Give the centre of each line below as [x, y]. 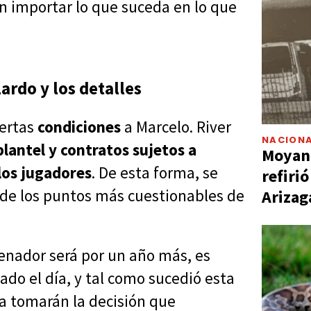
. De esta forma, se [155, 173]
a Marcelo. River [178, 127]
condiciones [81, 127]
